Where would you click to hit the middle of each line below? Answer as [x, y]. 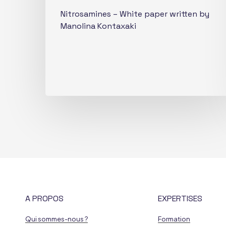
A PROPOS [44, 198]
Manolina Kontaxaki [98, 26]
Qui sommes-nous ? [56, 219]
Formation [174, 219]
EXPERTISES [180, 198]
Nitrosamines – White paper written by [135, 14]
